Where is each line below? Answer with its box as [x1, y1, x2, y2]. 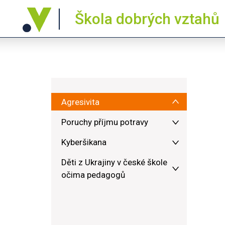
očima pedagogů [61, 170, 125, 180]
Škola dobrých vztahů [75, 10, 219, 28]
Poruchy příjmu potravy [61, 117, 148, 127]
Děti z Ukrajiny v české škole [61, 157, 167, 167]
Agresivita [61, 97, 99, 107]
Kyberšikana [61, 137, 106, 147]
